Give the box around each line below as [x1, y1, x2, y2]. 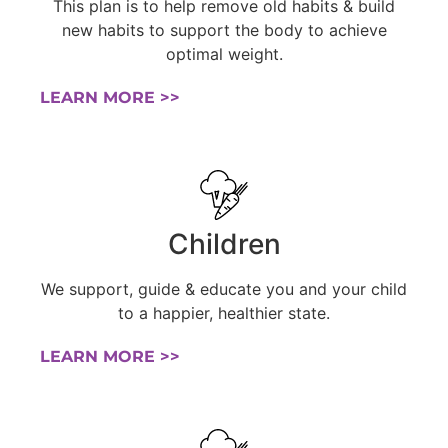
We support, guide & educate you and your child [41, 278, 407, 299]
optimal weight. [165, 43, 283, 64]
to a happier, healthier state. [118, 302, 330, 323]
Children [167, 226, 281, 261]
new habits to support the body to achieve [61, 19, 387, 40]
